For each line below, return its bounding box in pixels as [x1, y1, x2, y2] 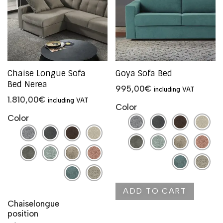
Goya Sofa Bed [115, 68, 172, 79]
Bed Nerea [7, 79, 47, 90]
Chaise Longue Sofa [7, 68, 86, 79]
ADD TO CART [123, 186, 187, 196]
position [7, 208, 38, 219]
